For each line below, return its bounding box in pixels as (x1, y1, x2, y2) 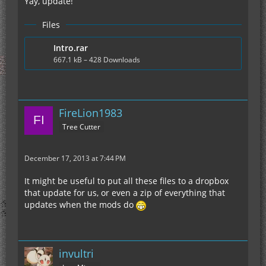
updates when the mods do (24, 198, 136, 210)
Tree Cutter (62, 121, 100, 132)
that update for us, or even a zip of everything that (24, 186, 225, 198)
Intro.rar (53, 42, 88, 53)
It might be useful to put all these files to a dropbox (24, 175, 229, 186)
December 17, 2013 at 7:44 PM (24, 153, 126, 163)
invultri (59, 246, 94, 261)
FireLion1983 (59, 105, 122, 120)
